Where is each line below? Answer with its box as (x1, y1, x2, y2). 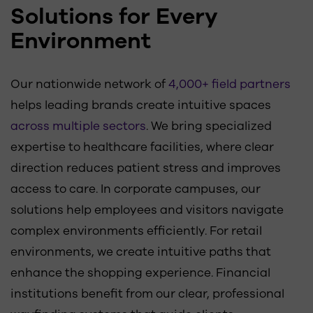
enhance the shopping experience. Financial (10, 264, 270, 281)
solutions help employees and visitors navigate (10, 201, 284, 218)
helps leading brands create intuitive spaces (10, 96, 271, 113)
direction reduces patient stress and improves (10, 159, 281, 176)
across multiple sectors (10, 117, 146, 134)
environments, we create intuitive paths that (10, 243, 271, 260)
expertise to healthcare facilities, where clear (10, 138, 274, 155)
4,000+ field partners (168, 75, 291, 92)
